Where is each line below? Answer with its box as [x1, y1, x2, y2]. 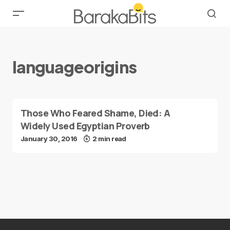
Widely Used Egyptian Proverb [21, 120, 150, 132]
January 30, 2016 [21, 135, 78, 143]
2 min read [92, 135, 126, 143]
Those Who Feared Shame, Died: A [21, 107, 170, 119]
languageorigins [12, 56, 137, 77]
